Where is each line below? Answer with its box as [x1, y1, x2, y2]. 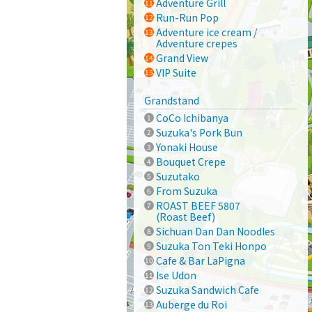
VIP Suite [155, 65, 196, 79]
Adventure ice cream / [155, 25, 257, 39]
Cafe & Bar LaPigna [155, 253, 245, 267]
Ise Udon [155, 268, 196, 282]
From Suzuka [155, 184, 217, 198]
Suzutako [155, 169, 200, 183]
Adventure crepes [155, 36, 237, 50]
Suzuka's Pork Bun [155, 125, 242, 139]
